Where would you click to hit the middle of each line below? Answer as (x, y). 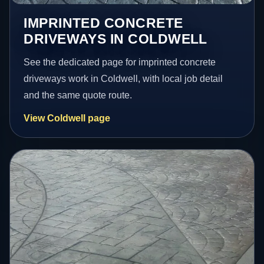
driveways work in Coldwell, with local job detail (123, 78)
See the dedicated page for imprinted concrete (120, 62)
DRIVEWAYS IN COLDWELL (115, 39)
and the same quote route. (78, 95)
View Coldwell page (67, 118)
